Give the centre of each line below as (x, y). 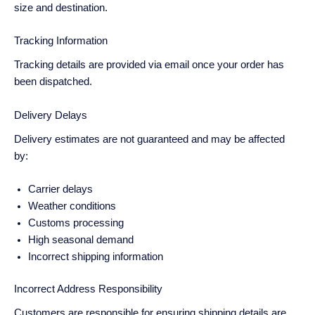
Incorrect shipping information (96, 257)
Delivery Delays (51, 115)
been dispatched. (53, 82)
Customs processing (76, 223)
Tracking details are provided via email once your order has (149, 65)
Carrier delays (60, 189)
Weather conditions (72, 206)
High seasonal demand (81, 240)
